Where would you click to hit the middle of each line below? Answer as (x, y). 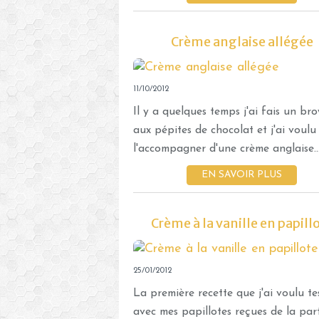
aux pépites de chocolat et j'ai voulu (225, 130)
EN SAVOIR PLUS (242, 174)
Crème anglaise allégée (242, 41)
